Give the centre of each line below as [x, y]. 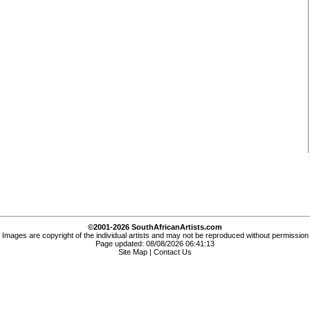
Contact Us [173, 252]
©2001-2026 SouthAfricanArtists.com [155, 227]
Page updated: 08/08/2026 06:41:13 [155, 244]
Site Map [133, 252]
